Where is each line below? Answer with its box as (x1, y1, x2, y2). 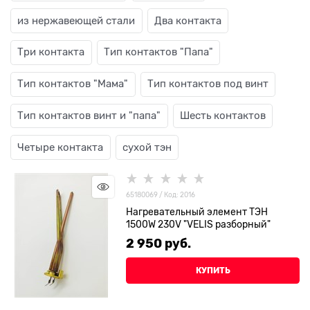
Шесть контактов (179, 109, 266, 121)
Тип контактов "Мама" (17, 78, 129, 90)
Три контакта (17, 46, 85, 58)
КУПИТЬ (195, 265, 230, 275)
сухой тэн (122, 141, 172, 153)
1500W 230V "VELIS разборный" (126, 219, 271, 230)
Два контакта (154, 15, 221, 26)
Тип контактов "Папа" (103, 46, 213, 58)
